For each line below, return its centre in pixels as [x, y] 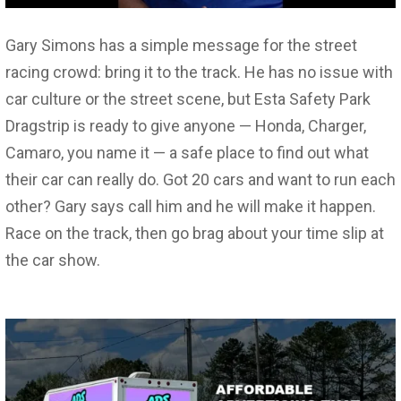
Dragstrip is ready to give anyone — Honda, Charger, [186, 125]
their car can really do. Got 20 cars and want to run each [200, 179]
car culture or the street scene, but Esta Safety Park [188, 98]
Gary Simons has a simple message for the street [181, 45]
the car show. [53, 260]
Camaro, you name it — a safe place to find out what [187, 152]
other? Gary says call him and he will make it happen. [191, 206]
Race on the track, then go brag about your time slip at [195, 233]
